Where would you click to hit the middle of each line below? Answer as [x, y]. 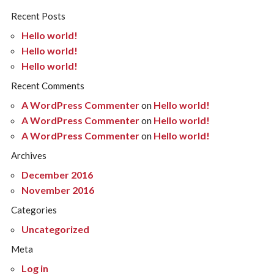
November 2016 [58, 190]
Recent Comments [47, 85]
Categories [34, 209]
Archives [28, 155]
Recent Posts [38, 16]
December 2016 [57, 175]
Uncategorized [56, 229]
